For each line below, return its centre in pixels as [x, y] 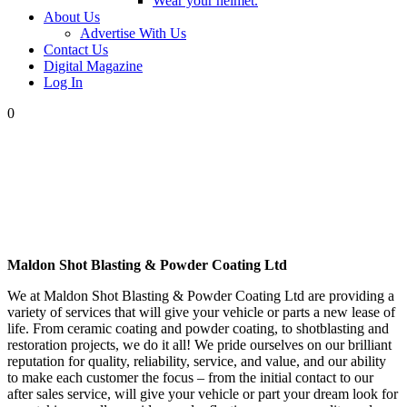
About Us [72, 17]
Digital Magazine [93, 66]
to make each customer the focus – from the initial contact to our [190, 377]
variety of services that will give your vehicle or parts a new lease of [201, 312]
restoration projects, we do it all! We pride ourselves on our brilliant [199, 345]
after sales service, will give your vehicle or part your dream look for [203, 394]
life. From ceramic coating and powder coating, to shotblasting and [198, 328]
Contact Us [76, 50]
